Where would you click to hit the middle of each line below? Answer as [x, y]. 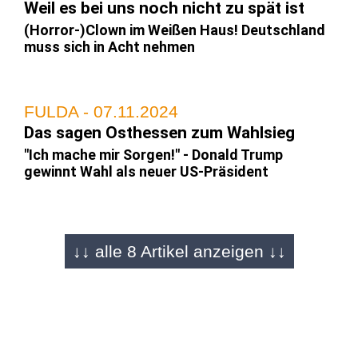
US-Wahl [56, 279]
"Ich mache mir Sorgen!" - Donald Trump [153, 154]
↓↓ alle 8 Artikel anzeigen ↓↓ [179, 251]
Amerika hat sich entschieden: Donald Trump [171, 301]
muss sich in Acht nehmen [109, 46]
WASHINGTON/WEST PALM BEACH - [169, 236]
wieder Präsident [80, 318]
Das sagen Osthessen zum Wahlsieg [159, 132]
